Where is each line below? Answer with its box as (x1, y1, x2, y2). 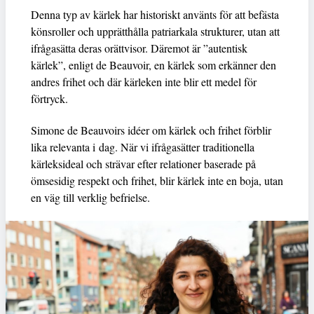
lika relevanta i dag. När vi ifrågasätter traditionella (31, 139, 254, 155)
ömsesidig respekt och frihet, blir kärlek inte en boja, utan (31, 173, 283, 189)
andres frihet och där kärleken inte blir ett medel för (31, 74, 257, 90)
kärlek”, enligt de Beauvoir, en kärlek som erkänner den (31, 57, 276, 73)
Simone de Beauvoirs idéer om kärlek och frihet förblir (31, 123, 271, 138)
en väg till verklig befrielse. (31, 190, 150, 205)
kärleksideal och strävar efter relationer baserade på (31, 156, 256, 172)
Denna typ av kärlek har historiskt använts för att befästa (31, 7, 279, 22)
